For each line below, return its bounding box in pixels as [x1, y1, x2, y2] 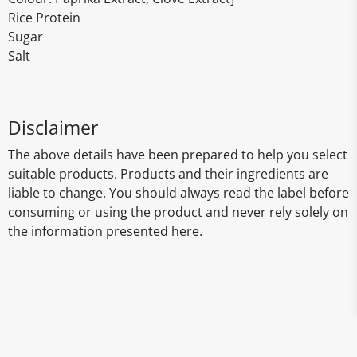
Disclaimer [8, 115, 98, 140]
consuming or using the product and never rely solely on [8, 203, 348, 221]
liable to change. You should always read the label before [8, 184, 349, 202]
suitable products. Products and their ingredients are [8, 165, 328, 182]
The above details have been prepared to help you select [8, 146, 347, 163]
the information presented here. [8, 222, 202, 240]
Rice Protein [8, 9, 80, 26]
